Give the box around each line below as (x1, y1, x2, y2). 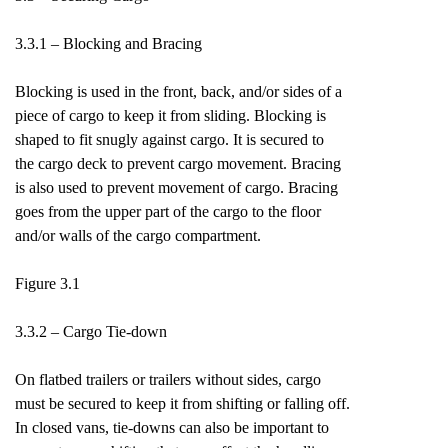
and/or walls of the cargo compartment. (15, 227, 261, 244)
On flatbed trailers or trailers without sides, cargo (15, 371, 321, 388)
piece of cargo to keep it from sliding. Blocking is (15, 107, 326, 124)
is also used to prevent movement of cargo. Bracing (15, 179, 338, 196)
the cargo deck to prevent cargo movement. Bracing (15, 155, 341, 172)
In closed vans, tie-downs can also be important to (15, 419, 329, 436)
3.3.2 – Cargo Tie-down (15, 323, 167, 340)
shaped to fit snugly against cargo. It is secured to (15, 131, 324, 148)
